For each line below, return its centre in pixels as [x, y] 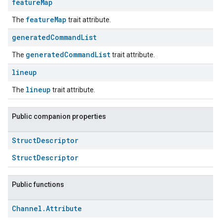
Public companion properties [59, 116]
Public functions [38, 184]
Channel [27, 208]
